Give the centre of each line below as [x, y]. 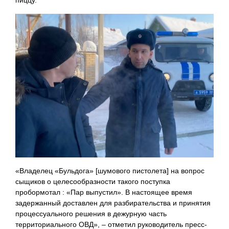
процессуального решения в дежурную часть [91, 213]
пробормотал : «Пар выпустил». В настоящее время [104, 192]
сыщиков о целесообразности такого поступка [93, 181]
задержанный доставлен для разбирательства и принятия [113, 203]
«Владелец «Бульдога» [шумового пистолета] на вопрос [110, 170]
